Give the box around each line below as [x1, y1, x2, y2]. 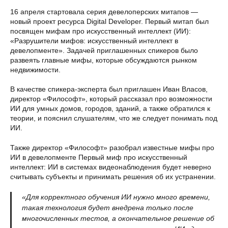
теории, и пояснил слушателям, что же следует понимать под [10, 114, 217, 122]
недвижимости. [10, 66, 61, 74]
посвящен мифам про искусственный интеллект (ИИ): [10, 27, 191, 35]
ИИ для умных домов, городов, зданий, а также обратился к [10, 104, 210, 112]
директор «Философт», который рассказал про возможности [10, 95, 212, 103]
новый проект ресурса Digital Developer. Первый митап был [10, 17, 209, 25]
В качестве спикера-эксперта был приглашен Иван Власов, [10, 85, 208, 93]
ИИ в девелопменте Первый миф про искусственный [10, 153, 187, 161]
